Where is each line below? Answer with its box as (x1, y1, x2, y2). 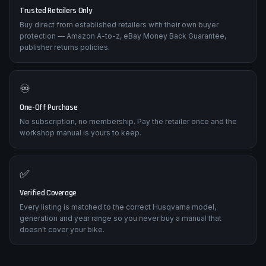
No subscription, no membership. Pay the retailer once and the (20, 150, 237, 159)
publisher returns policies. (20, 75, 110, 84)
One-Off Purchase (20, 135, 78, 145)
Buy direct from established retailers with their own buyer (20, 53, 218, 62)
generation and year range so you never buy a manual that (20, 246, 221, 255)
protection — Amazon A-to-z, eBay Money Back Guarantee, (20, 64, 226, 73)
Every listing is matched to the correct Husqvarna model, (20, 235, 216, 244)
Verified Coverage (20, 220, 77, 231)
